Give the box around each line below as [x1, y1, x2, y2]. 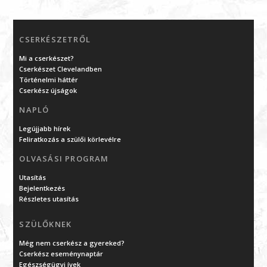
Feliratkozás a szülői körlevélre [19, 134, 122, 144]
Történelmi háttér [19, 74, 79, 84]
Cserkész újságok [19, 85, 77, 95]
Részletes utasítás [19, 194, 79, 203]
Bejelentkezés [19, 183, 66, 193]
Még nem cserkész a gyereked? [19, 238, 125, 247]
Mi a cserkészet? [19, 53, 74, 63]
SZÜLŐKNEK [19, 218, 72, 229]
